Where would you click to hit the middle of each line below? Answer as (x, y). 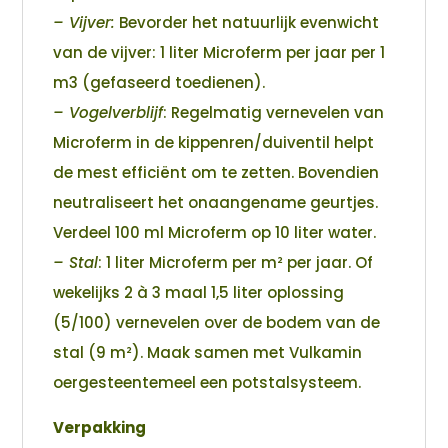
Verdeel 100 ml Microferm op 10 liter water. (215, 233)
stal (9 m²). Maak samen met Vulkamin (208, 353)
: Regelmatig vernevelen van (274, 113)
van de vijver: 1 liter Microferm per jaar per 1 (219, 53)
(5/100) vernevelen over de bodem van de (217, 323)
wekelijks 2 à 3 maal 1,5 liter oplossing (199, 293)
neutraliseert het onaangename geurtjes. (216, 203)
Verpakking (100, 428)
